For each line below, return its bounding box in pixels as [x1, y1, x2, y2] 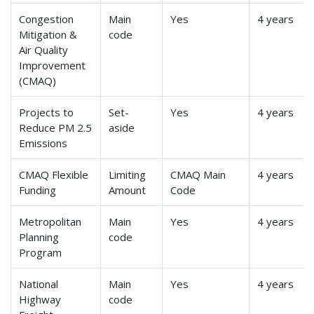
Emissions [19, 136, 68, 151]
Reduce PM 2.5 [19, 121, 93, 135]
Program [19, 245, 62, 260]
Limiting [109, 168, 146, 182]
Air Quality [19, 43, 69, 57]
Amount [109, 183, 146, 198]
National [19, 277, 59, 292]
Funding [19, 183, 57, 198]
